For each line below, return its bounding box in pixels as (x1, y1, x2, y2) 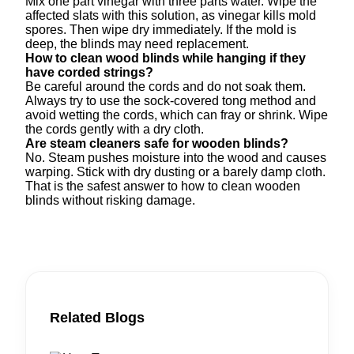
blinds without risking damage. (25, 193, 195, 207)
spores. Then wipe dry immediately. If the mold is (25, 22, 296, 36)
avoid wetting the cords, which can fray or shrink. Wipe (25, 107, 328, 122)
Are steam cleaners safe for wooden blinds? (25, 136, 288, 150)
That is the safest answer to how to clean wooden (25, 179, 300, 193)
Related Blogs (50, 309, 145, 326)
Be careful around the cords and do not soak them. (25, 79, 306, 93)
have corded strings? (25, 65, 153, 79)
